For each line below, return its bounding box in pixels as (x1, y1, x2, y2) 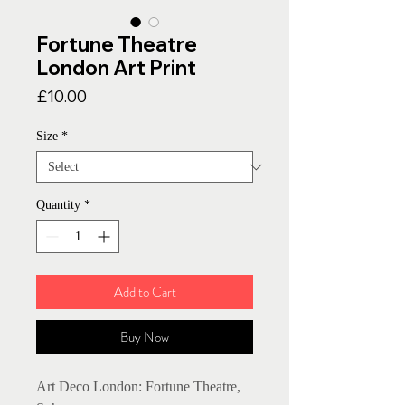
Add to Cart (113, 282, 176, 303)
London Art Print (36, 55, 196, 81)
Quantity (36, 198, 80, 212)
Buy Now (120, 327, 169, 348)
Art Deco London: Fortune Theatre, (36, 379, 240, 395)
